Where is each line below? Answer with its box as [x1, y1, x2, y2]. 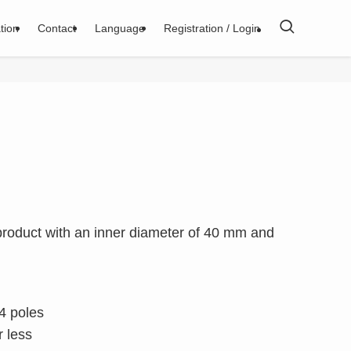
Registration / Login [164, 22, 260, 34]
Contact [38, 22, 76, 34]
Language [95, 22, 145, 34]
